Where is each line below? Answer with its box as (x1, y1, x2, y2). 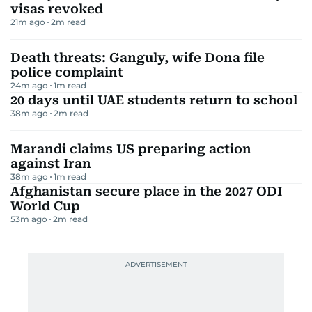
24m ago (10, 80, 48, 91)
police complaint (10, 65, 123, 79)
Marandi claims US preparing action (10, 141, 251, 156)
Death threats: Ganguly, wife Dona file (10, 50, 265, 65)
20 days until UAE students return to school (10, 93, 297, 107)
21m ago (10, 17, 45, 27)
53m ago (10, 214, 47, 224)
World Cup (10, 198, 80, 213)
